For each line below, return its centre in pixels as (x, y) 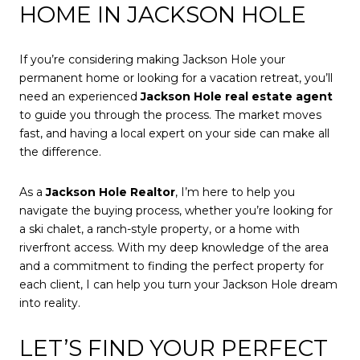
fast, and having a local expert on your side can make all (174, 133)
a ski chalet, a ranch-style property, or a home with (160, 229)
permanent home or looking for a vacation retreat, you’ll (176, 78)
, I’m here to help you (235, 192)
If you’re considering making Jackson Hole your (152, 59)
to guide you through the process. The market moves (170, 115)
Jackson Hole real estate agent (237, 96)
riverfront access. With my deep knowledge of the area (174, 247)
